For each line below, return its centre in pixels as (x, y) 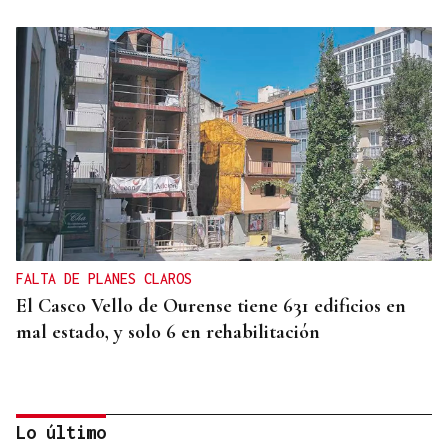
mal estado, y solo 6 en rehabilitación (168, 332)
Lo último (61, 433)
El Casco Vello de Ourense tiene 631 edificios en (211, 306)
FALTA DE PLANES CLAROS (104, 279)
